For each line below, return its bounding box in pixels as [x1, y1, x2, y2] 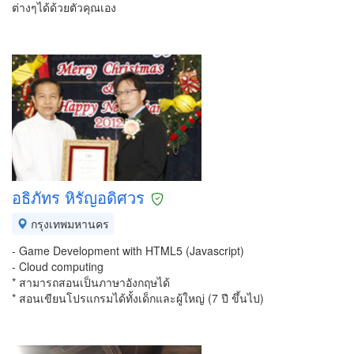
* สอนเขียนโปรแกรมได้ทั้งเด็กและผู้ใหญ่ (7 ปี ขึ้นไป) [12, 290, 264, 306]
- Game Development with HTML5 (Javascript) [12, 243, 244, 258]
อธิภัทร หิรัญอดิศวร [12, 186, 145, 209]
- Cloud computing [12, 258, 104, 274]
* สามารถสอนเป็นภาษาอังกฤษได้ [12, 274, 170, 290]
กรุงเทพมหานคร [28, 216, 109, 232]
